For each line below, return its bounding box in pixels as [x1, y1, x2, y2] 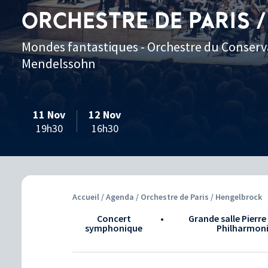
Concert [96, 212, 131, 224]
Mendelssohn [22, 54, 96, 72]
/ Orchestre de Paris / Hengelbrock [136, 191, 262, 202]
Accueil [72, 191, 99, 202]
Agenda [106, 191, 136, 202]
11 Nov [33, 107, 65, 121]
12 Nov [89, 107, 121, 121]
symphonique [85, 221, 143, 234]
